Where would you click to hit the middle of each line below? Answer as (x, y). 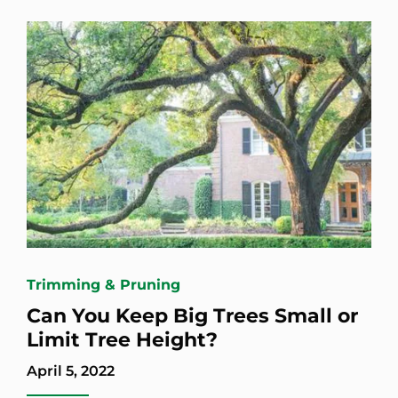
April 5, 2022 (71, 370)
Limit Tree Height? (122, 339)
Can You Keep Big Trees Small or (192, 315)
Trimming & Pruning (103, 284)
